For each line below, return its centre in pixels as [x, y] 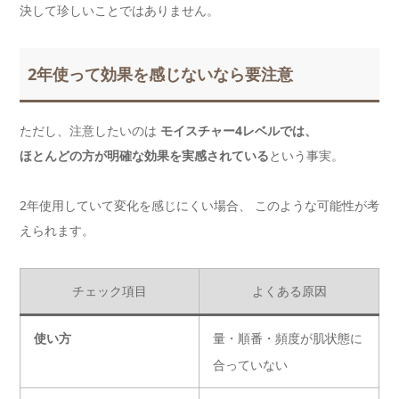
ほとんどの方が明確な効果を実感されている [144, 156]
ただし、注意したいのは [90, 131]
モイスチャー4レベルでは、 [239, 131]
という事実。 [306, 156]
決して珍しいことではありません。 [119, 11]
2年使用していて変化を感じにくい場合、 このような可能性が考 [199, 206]
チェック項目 [110, 291]
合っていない [250, 365]
